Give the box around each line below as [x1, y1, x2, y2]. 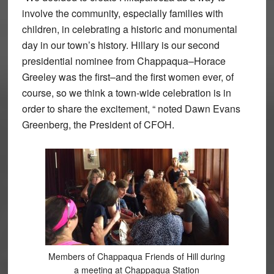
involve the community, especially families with [21, 6, 223, 20]
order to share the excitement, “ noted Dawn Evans [21, 101, 240, 116]
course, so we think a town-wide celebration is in [21, 85, 231, 100]
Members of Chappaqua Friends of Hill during [48, 250, 226, 262]
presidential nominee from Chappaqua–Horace [21, 53, 226, 68]
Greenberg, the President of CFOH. [21, 117, 174, 131]
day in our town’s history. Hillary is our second [21, 37, 220, 52]
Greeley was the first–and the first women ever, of [21, 69, 234, 84]
